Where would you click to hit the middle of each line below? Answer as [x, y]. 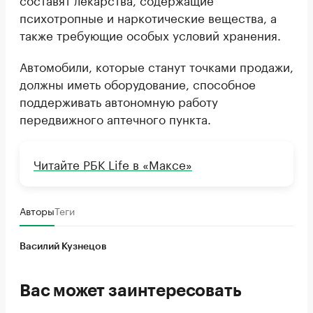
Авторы [37, 210]
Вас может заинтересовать [131, 290]
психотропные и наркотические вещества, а [148, 16]
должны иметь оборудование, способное [138, 83]
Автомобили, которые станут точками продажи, [156, 65]
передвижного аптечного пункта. [115, 118]
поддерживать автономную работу [119, 100]
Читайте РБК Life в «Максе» [113, 163]
